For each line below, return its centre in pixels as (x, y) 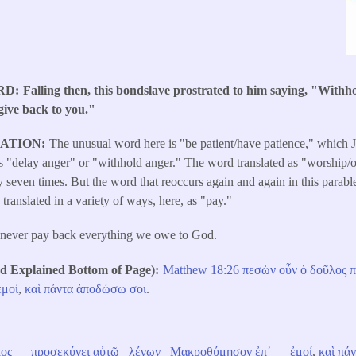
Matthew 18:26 (203, 269)
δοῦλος (329, 269)
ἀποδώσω (102, 288)
